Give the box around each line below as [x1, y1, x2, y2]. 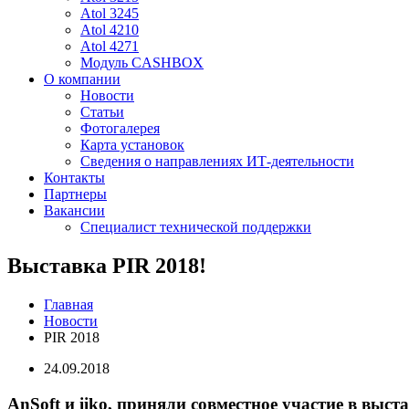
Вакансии [44, 203, 105, 218]
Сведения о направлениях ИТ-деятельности [80, 153, 354, 169]
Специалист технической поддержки [80, 219, 311, 235]
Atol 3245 [80, 5, 139, 21]
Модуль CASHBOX [80, 55, 204, 70]
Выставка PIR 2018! [7, 253, 206, 278]
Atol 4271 [80, 38, 139, 54]
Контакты [44, 170, 105, 185]
